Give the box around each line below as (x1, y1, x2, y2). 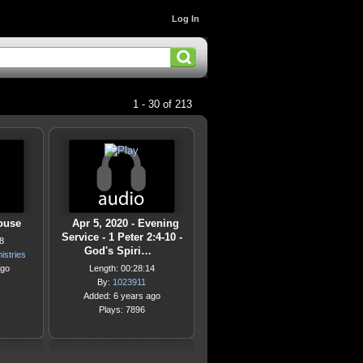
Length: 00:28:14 (88, 263, 155, 273)
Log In (172, 14, 199, 23)
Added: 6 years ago (83, 291, 160, 301)
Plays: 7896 (98, 305, 145, 314)
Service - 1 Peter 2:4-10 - (61, 231, 182, 243)
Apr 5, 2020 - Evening (72, 217, 179, 229)
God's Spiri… (83, 245, 152, 257)
